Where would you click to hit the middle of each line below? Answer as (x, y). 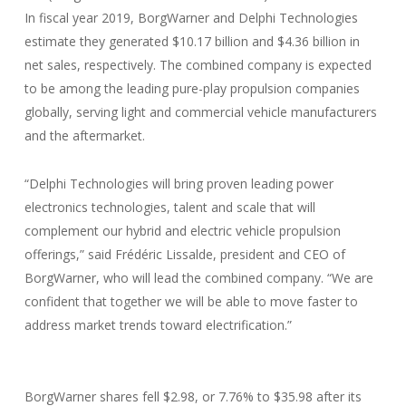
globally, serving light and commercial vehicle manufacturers (200, 112)
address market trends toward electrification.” (158, 325)
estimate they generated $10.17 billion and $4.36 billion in (192, 41)
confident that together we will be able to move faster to (191, 301)
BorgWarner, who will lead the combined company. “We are (198, 278)
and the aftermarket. (84, 135)
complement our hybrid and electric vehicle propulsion (182, 231)
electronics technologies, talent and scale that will (169, 207)
